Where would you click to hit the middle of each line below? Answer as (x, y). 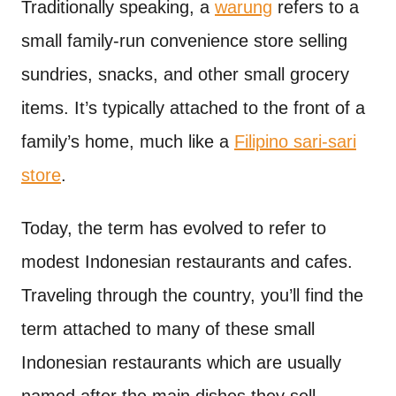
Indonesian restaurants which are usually (181, 362)
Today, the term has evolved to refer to (174, 228)
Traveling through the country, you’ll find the (192, 295)
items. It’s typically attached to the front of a (193, 108)
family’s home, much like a (128, 141)
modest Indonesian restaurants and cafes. (187, 262)
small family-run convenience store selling (184, 41)
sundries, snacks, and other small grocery (185, 74)
